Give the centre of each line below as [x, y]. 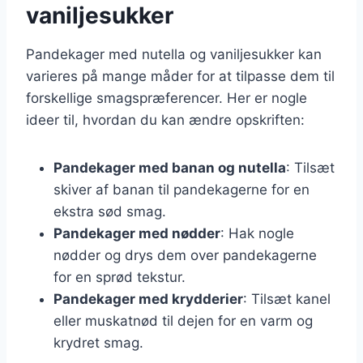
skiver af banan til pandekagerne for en [181, 189]
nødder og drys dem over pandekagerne [185, 255]
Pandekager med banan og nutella [170, 167]
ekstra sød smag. [110, 211]
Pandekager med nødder [137, 233]
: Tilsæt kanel [287, 299]
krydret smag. [98, 342]
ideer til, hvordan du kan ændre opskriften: [165, 120]
